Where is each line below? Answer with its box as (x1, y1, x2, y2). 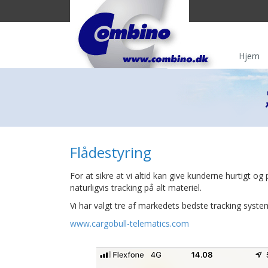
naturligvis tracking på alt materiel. (70, 182, 202, 194)
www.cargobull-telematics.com (70, 218, 189, 230)
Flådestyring (70, 142, 151, 162)
